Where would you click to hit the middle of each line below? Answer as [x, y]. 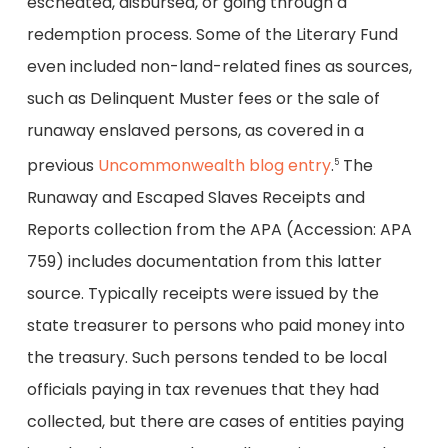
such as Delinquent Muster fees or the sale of [203, 98]
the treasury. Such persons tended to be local [206, 357]
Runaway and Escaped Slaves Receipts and [195, 197]
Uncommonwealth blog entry [214, 165]
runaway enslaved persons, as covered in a [195, 130]
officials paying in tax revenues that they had [202, 389]
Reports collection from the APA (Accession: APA [219, 229]
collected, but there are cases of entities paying [215, 421]
